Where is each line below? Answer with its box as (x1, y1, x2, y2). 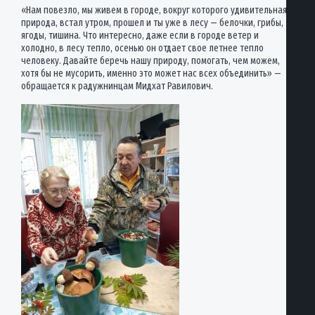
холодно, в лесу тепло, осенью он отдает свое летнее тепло (21, 42, 264, 54)
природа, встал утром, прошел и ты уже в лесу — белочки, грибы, (21, 17, 283, 29)
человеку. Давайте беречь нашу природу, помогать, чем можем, (21, 55, 280, 67)
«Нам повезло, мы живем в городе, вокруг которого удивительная (21, 4, 287, 16)
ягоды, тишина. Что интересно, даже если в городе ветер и (21, 30, 259, 41)
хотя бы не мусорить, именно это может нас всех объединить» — (21, 67, 281, 79)
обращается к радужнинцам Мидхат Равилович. (21, 80, 213, 92)
